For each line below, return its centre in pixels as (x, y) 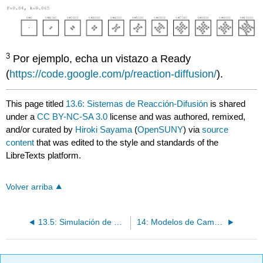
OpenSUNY (161, 129)
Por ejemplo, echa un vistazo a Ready (101, 59)
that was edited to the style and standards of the (127, 142)
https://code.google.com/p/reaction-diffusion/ (113, 74)
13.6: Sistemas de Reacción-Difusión (137, 103)
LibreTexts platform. (44, 155)
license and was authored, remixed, (177, 116)
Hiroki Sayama (104, 129)
